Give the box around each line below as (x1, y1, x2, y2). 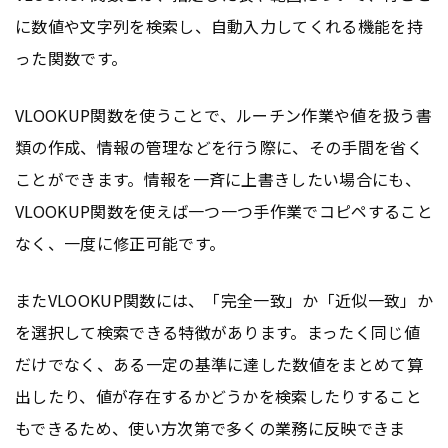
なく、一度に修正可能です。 (15, 230, 226, 255)
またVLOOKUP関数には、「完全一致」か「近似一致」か (15, 287, 433, 312)
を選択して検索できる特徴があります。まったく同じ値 (15, 319, 420, 344)
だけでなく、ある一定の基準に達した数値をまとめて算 (15, 351, 424, 376)
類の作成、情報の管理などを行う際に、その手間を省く (15, 134, 424, 159)
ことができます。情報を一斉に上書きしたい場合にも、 (15, 166, 422, 191)
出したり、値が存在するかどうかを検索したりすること (15, 383, 422, 408)
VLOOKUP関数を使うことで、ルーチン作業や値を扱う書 (15, 102, 432, 127)
